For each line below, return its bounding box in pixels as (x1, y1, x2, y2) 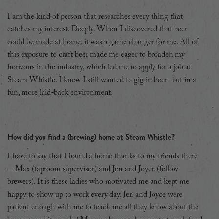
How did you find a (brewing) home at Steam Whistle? (7, 131, 175, 143)
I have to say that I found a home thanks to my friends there (7, 152, 197, 160)
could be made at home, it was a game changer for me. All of (7, 38, 198, 46)
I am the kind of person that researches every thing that (7, 12, 183, 21)
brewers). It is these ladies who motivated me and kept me (7, 177, 189, 186)
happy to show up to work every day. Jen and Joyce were (7, 190, 182, 198)
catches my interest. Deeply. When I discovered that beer (7, 25, 187, 33)
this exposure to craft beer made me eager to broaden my (7, 50, 185, 59)
